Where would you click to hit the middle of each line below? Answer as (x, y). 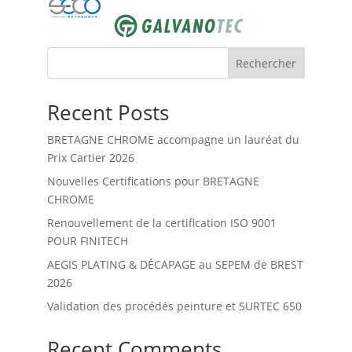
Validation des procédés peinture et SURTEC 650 (174, 306)
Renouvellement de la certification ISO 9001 (161, 222)
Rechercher (266, 63)
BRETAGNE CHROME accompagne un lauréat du (173, 139)
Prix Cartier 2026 (90, 157)
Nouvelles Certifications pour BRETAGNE (153, 181)
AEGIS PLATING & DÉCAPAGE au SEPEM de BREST (175, 264)
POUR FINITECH (87, 240)
